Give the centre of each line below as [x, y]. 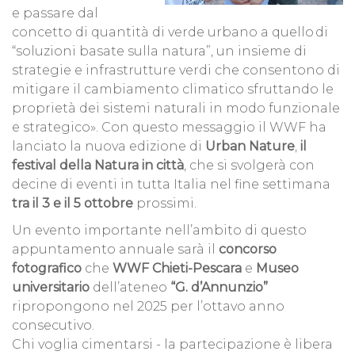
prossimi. [165, 204]
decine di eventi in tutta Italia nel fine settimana [171, 185]
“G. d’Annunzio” [219, 288]
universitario [51, 288]
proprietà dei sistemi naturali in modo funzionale [176, 109]
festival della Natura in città [98, 166]
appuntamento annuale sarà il [115, 250]
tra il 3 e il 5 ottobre [73, 204]
